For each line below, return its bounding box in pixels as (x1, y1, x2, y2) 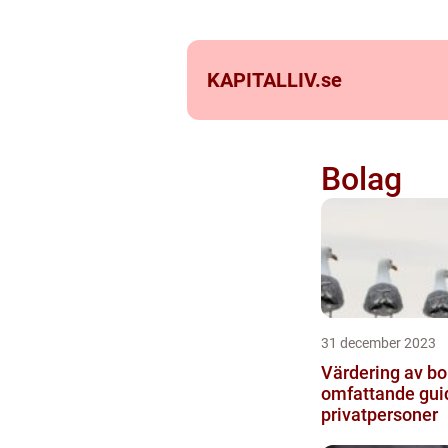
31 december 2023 (320, 335, 436, 351)
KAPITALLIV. (207, 68, 321, 92)
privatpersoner (320, 404, 438, 425)
